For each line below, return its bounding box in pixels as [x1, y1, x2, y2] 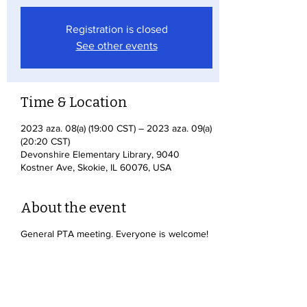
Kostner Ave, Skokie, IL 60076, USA [21, 162, 171, 173]
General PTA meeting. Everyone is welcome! [21, 228, 208, 239]
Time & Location [21, 94, 127, 110]
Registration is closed [65, 23, 168, 35]
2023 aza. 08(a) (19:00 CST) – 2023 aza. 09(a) [21, 123, 212, 134]
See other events [75, 40, 158, 51]
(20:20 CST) [21, 136, 70, 147]
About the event [21, 199, 126, 216]
